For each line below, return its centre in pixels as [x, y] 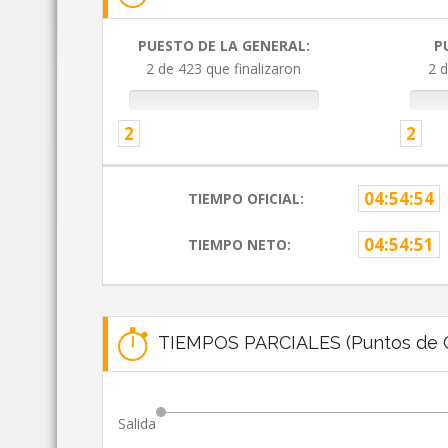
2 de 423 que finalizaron [224, 69]
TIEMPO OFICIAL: [246, 199]
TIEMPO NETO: [240, 245]
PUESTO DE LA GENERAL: [223, 46]
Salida [137, 424]
